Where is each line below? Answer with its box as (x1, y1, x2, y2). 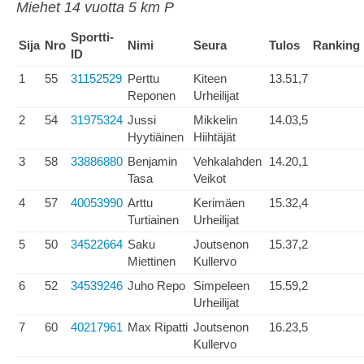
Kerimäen (193, 196, 245, 210)
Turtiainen (128, 213, 179, 227)
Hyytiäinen (128, 130, 184, 144)
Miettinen (128, 254, 175, 268)
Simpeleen (193, 279, 249, 292)
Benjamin (128, 154, 177, 168)
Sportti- (71, 30, 114, 44)
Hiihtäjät (193, 130, 236, 144)
